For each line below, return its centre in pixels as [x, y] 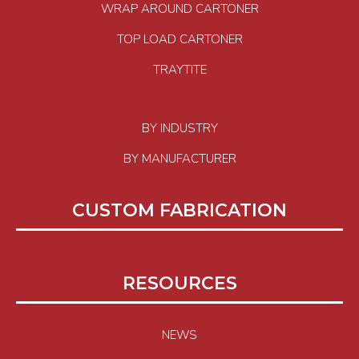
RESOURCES [179, 284]
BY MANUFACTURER [179, 159]
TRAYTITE [179, 70]
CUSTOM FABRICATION [179, 211]
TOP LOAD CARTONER [179, 40]
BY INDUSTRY [179, 129]
